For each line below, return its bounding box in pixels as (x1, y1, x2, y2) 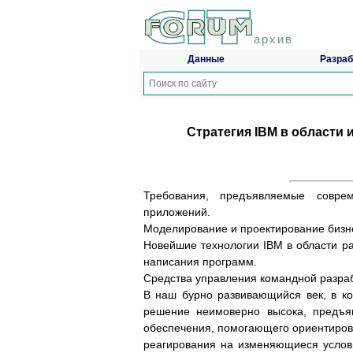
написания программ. (143, 255, 257, 269)
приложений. (143, 206, 210, 219)
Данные (187, 54, 225, 65)
